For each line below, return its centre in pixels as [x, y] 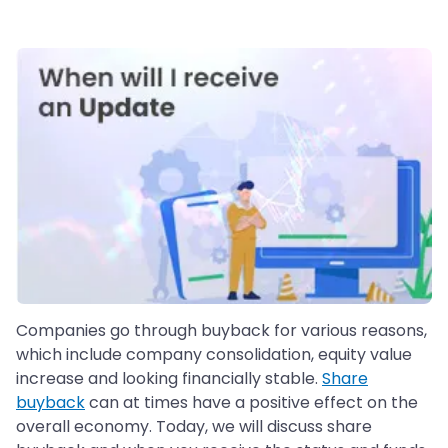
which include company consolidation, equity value [214, 355]
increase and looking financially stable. [169, 379]
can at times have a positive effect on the [251, 403]
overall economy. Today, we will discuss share [194, 427]
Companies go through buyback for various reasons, [221, 331]
